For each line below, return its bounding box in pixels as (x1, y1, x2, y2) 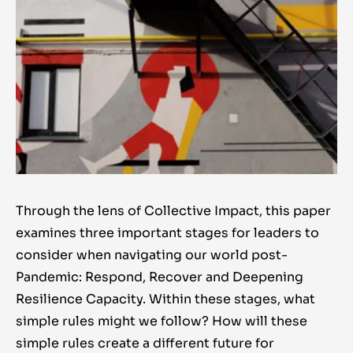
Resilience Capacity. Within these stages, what (16, 291, 315, 308)
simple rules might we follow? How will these (16, 313, 307, 330)
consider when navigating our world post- (16, 247, 288, 264)
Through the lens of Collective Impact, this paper (16, 203, 331, 220)
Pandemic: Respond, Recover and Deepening (16, 269, 303, 286)
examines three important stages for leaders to (16, 225, 319, 242)
